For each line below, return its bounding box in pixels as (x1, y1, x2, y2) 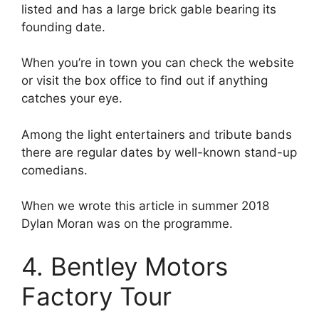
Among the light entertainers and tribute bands (21, 127, 292, 142)
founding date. (21, 19, 105, 34)
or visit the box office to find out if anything (21, 73, 268, 88)
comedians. (21, 162, 88, 177)
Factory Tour (21, 281, 172, 311)
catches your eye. (21, 91, 122, 106)
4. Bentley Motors (21, 251, 228, 281)
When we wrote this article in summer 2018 (21, 199, 269, 214)
